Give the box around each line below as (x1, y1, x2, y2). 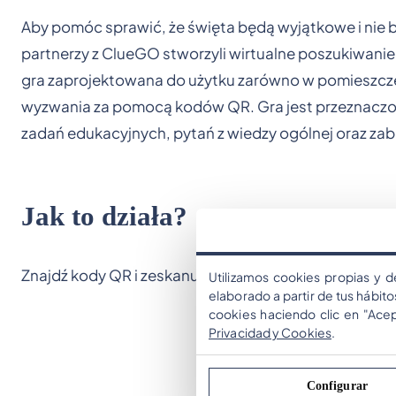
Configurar (306, 379, 369, 392)
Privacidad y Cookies (209, 324, 331, 340)
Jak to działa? (21, 201, 187, 232)
